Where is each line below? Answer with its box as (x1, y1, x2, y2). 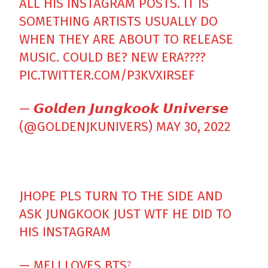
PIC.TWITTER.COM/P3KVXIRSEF (19, 67, 196, 84)
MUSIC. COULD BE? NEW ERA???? (19, 49, 206, 66)
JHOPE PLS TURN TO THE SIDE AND (19, 188, 223, 205)
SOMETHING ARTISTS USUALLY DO (19, 13, 218, 30)
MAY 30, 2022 (156, 118, 232, 135)
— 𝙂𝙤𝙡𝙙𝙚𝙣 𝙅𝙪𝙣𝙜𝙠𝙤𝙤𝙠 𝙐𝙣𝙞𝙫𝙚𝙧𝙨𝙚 (19, 100, 229, 117)
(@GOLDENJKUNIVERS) (19, 118, 157, 135)
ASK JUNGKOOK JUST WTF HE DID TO (19, 206, 232, 223)
